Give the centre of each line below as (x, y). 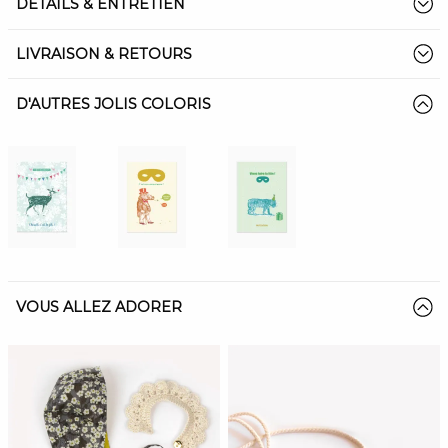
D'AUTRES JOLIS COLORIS (113, 103)
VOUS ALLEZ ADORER (99, 306)
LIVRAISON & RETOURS (104, 53)
